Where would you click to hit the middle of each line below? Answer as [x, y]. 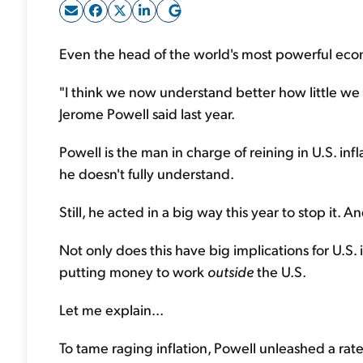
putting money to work [133, 271]
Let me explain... [111, 309]
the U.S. [280, 271]
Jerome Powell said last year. [147, 113]
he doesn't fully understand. [147, 173]
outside [231, 271]
